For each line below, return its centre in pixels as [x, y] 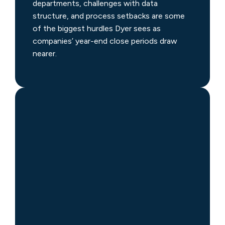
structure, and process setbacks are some [109, 16]
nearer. [45, 53]
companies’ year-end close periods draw [105, 41]
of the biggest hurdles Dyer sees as [97, 28]
